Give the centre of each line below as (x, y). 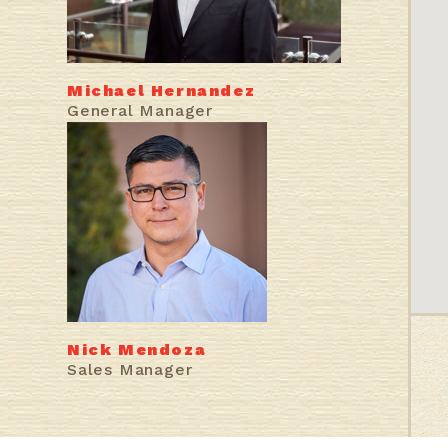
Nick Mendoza (137, 349)
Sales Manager (130, 369)
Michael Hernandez (161, 90)
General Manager (140, 110)
